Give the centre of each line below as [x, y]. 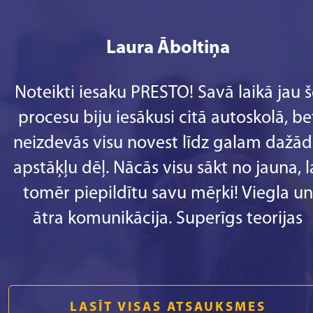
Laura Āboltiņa [168, 49]
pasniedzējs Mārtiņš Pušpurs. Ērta [168, 244]
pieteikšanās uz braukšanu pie [168, 269]
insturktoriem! [168, 294]
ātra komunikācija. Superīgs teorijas [168, 219]
